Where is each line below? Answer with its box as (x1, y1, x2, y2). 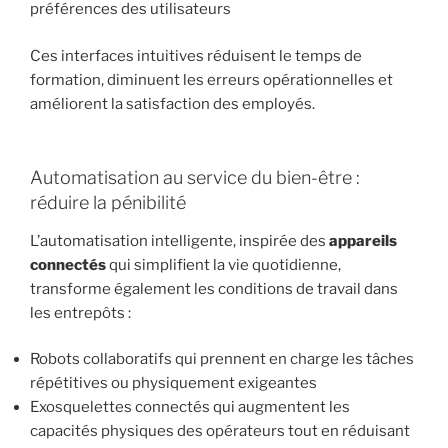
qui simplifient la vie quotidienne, (106, 255, 341, 274)
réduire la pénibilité (30, 192, 186, 214)
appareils (329, 231, 397, 250)
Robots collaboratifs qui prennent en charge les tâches (30, 350, 414, 369)
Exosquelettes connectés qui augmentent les (30, 398, 350, 417)
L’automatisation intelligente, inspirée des (30, 231, 329, 250)
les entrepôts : (30, 303, 131, 322)
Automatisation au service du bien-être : (30, 167, 360, 189)
